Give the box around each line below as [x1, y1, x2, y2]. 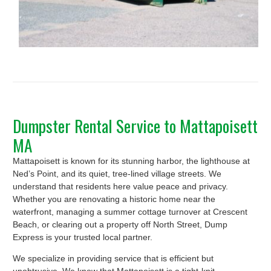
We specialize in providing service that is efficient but [13, 253, 214, 264]
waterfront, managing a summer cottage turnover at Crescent [13, 207, 247, 217]
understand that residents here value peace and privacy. [13, 181, 228, 192]
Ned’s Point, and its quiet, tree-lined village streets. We [13, 169, 221, 179]
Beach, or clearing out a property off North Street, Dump [13, 220, 227, 230]
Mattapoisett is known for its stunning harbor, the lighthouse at [13, 156, 250, 166]
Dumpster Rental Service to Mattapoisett [13, 114, 258, 139]
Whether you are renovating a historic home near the [13, 194, 215, 204]
